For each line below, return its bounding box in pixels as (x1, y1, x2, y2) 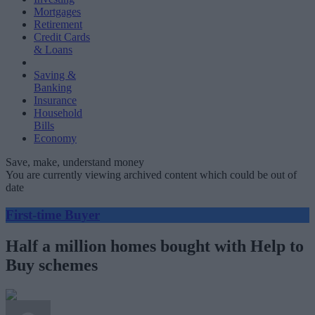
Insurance (34, 94, 77, 106)
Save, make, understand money (6, 156, 144, 168)
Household (34, 107, 82, 119)
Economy (34, 132, 77, 144)
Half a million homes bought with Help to (6, 236, 304, 255)
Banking (34, 82, 72, 94)
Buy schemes (6, 255, 98, 274)
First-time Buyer (6, 207, 100, 222)
